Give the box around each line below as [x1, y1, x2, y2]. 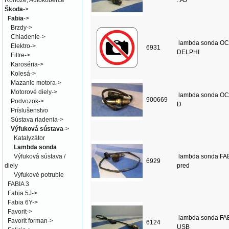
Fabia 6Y [8, 199, 32, 206]
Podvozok [11, 98, 38, 105]
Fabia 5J [8, 190, 32, 197]
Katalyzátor [14, 134, 45, 142]
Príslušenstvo [11, 107, 48, 114]
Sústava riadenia [11, 116, 58, 123]
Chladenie [11, 33, 40, 40]
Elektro [11, 42, 30, 50]
